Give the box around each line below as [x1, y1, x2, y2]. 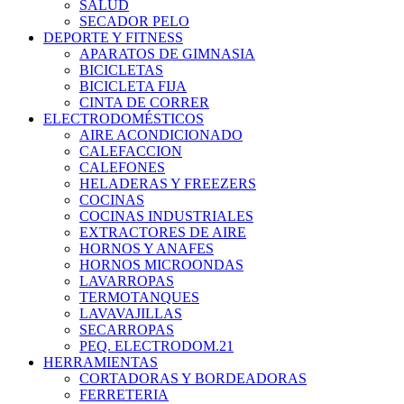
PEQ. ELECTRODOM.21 [79, 338, 234, 354]
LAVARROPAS [79, 273, 174, 289]
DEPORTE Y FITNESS [43, 30, 183, 46]
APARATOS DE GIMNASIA [79, 46, 255, 62]
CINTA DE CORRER [79, 95, 209, 111]
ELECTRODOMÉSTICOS [43, 111, 204, 127]
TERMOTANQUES [79, 289, 199, 306]
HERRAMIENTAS [43, 354, 158, 371]
